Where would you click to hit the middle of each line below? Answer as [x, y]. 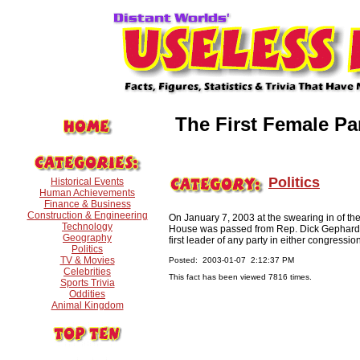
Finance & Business [87, 204]
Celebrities [87, 272]
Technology [87, 227]
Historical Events [87, 182]
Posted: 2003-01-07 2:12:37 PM [231, 260]
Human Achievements [87, 193]
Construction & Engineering [87, 215]
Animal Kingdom [87, 305]
